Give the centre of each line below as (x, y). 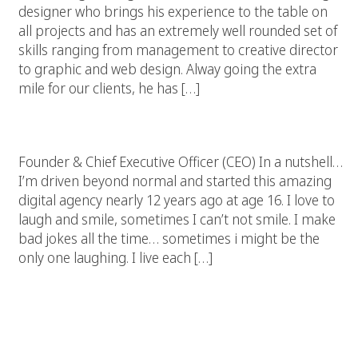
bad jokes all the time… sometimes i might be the (169, 238)
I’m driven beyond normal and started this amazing (175, 181)
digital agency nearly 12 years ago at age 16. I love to (177, 200)
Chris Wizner (179, 105)
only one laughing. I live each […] (115, 257)
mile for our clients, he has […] (109, 88)
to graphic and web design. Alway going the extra (167, 69)
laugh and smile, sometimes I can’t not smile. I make (177, 219)
